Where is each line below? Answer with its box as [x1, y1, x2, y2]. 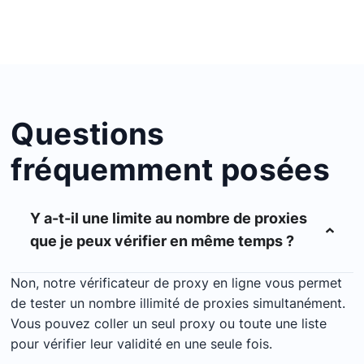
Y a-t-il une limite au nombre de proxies [30, 210, 308, 227]
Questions [11, 115, 165, 152]
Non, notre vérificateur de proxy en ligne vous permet [11, 275, 343, 291]
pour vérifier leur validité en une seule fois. [11, 336, 273, 352]
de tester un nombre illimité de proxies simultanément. [11, 295, 346, 311]
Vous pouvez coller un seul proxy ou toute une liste [11, 315, 327, 331]
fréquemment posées [11, 151, 331, 188]
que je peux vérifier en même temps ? [30, 232, 295, 249]
